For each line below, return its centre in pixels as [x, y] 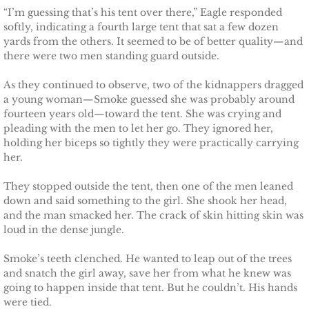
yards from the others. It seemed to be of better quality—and [153, 41]
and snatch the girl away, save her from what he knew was [147, 273]
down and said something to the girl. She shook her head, [145, 201]
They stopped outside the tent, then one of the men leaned [148, 186]
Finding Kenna [116, 203]
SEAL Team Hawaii [97, 98]
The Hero [99, 28]
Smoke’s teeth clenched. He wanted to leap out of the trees [148, 259]
